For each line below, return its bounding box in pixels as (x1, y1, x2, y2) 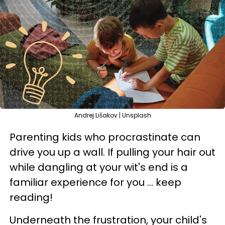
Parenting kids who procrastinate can (10, 130, 200, 144)
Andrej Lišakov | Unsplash (74, 111, 151, 120)
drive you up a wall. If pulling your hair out (10, 145, 215, 159)
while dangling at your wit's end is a (10, 160, 188, 174)
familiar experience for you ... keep (10, 175, 181, 189)
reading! (10, 190, 53, 204)
